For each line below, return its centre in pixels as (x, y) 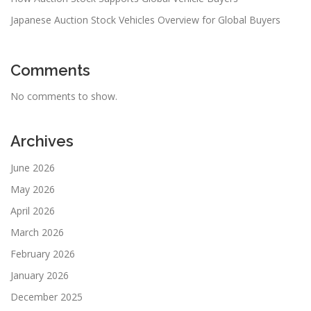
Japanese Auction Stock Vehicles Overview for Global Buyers (145, 20)
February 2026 (43, 253)
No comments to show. (64, 96)
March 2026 (37, 232)
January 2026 (40, 275)
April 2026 (33, 210)
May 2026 (33, 189)
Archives (42, 141)
